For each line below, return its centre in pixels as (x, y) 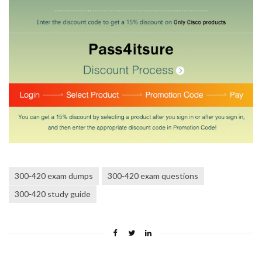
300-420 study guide (53, 194)
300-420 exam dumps (54, 176)
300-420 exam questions (153, 176)
